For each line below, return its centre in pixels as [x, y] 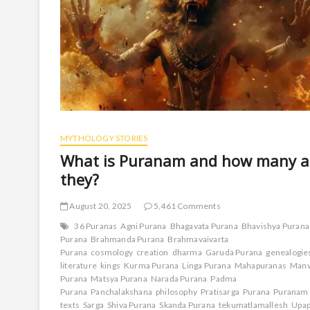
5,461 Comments [186, 206]
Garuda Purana [234, 252]
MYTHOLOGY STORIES [104, 138]
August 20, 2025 [100, 206]
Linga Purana [207, 265]
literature [79, 265]
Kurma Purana [152, 265]
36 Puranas [96, 226]
